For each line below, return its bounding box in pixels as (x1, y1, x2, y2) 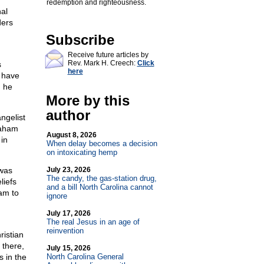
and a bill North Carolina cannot (46, 183, 153, 192)
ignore (46, 192, 67, 200)
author (45, 107, 90, 123)
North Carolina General (46, 252, 124, 261)
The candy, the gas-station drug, (46, 174, 157, 183)
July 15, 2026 (46, 244, 91, 252)
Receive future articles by (67, 51, 148, 59)
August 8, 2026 (46, 131, 97, 139)
